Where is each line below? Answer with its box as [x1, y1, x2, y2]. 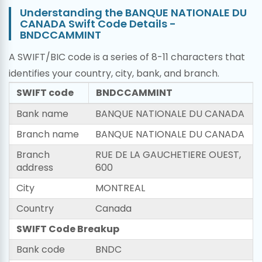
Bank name [16, 107, 68, 120]
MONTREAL [95, 181, 145, 195]
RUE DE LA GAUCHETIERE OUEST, [95, 148, 241, 161]
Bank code [16, 243, 65, 256]
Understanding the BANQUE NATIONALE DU [20, 5, 247, 20]
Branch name [16, 127, 79, 141]
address [16, 161, 53, 174]
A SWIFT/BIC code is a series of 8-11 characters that [9, 50, 245, 64]
